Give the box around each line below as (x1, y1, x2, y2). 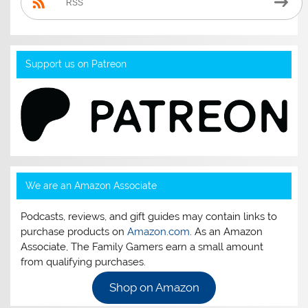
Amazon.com (127, 225, 190, 239)
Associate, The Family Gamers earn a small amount (21, 241, 264, 254)
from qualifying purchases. (21, 256, 146, 269)
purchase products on (21, 225, 128, 239)
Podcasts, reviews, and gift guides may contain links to (21, 210, 278, 223)
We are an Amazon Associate (25, 180, 157, 192)
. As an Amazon (190, 225, 263, 239)
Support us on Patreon (25, 58, 126, 70)
